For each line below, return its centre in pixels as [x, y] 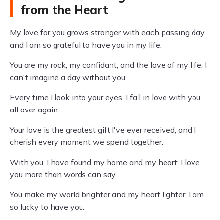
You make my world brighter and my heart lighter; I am [107, 194]
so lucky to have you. [47, 207]
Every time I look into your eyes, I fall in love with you [105, 97]
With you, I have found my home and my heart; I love [105, 162]
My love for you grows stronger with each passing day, [108, 32]
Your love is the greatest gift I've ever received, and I [103, 130]
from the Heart [64, 10]
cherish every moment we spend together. [86, 142]
